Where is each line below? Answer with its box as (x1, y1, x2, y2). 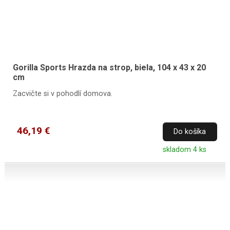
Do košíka (174, 127, 206, 137)
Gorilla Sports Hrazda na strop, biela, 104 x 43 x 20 (12, 63, 206, 73)
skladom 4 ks (162, 145, 206, 155)
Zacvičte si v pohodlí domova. (12, 89, 112, 98)
